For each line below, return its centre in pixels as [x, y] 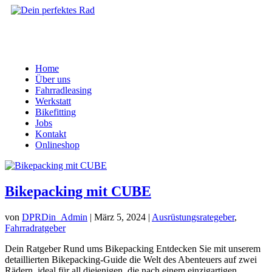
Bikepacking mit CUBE [78, 191]
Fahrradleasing [63, 90]
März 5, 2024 [120, 217]
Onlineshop [57, 145]
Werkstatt [53, 101]
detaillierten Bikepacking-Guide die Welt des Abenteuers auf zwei [131, 259]
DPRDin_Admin [55, 217]
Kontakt [51, 134]
